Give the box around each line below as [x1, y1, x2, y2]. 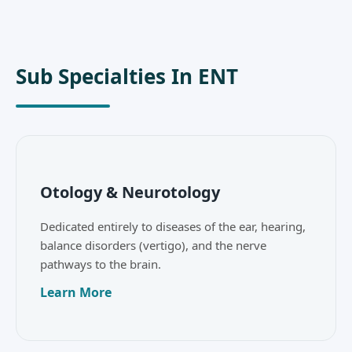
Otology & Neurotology [40, 181, 220, 203]
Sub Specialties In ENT [16, 61, 238, 90]
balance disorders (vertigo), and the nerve [40, 237, 266, 254]
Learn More [40, 284, 112, 302]
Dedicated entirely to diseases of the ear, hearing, [40, 218, 306, 235]
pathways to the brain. [40, 256, 161, 273]
